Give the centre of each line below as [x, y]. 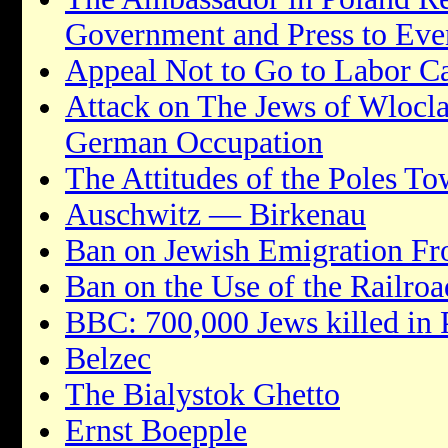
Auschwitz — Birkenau [215, 214]
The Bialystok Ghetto [202, 394]
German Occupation [194, 142]
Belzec [108, 358]
